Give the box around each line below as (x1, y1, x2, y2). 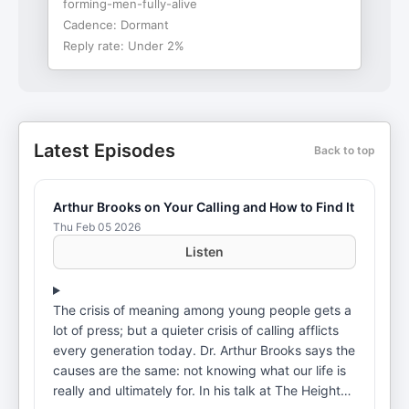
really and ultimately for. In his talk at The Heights (53, 383, 199, 398)
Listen (185, 244, 224, 259)
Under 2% (128, 38, 184, 53)
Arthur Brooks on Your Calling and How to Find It (53, 199, 354, 215)
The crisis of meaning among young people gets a (53, 302, 351, 318)
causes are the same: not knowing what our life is (53, 362, 346, 378)
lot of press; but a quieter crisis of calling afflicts (53, 322, 339, 338)
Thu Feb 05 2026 (53, 220, 141, 234)
